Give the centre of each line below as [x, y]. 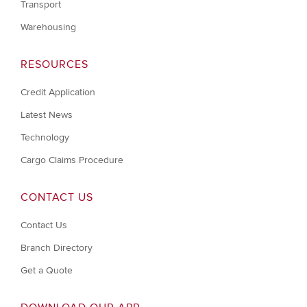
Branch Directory [57, 248]
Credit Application [58, 93]
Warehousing [48, 27]
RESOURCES [54, 65]
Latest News [47, 115]
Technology [45, 138]
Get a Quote [47, 271]
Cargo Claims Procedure [72, 160]
